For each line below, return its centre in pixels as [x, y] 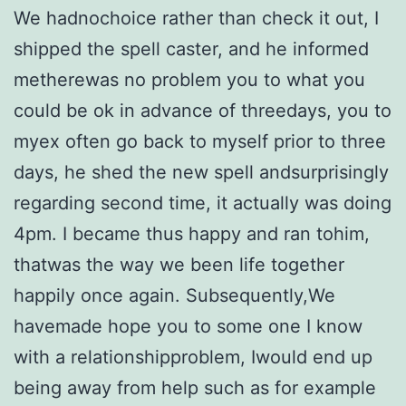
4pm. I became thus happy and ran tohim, [192, 234]
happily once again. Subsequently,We [174, 296]
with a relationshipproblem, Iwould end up [193, 358]
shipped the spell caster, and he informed [191, 49]
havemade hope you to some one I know [188, 327]
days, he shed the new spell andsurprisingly [201, 173]
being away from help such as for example [195, 388]
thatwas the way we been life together [179, 265]
